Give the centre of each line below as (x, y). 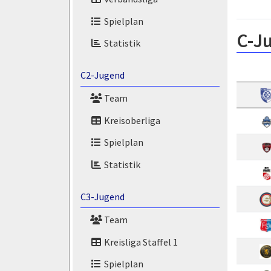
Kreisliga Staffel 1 (140, 242)
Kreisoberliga (131, 120)
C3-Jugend (102, 197)
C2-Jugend (102, 75)
